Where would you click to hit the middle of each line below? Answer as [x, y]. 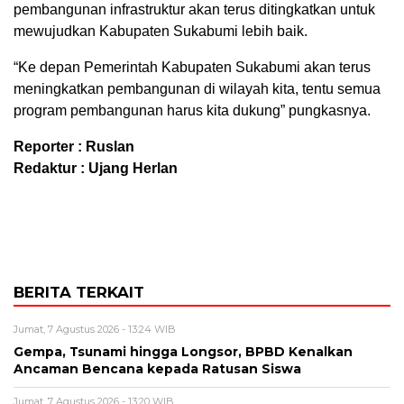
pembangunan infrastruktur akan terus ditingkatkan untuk [194, 10]
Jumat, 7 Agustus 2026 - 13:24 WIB [95, 330]
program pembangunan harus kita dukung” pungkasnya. [192, 111]
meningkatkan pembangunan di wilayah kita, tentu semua [197, 89]
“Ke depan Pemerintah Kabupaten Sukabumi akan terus [192, 68]
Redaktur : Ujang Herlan [96, 169]
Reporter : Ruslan [74, 147]
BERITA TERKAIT [79, 293]
